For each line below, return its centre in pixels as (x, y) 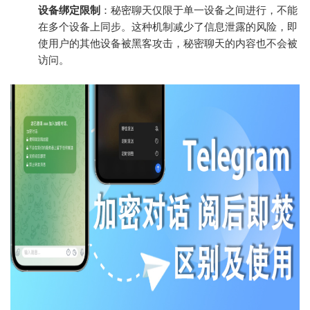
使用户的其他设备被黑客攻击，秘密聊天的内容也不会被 (168, 43)
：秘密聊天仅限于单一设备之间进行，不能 (199, 10)
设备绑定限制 (69, 10)
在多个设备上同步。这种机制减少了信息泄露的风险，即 (168, 26)
